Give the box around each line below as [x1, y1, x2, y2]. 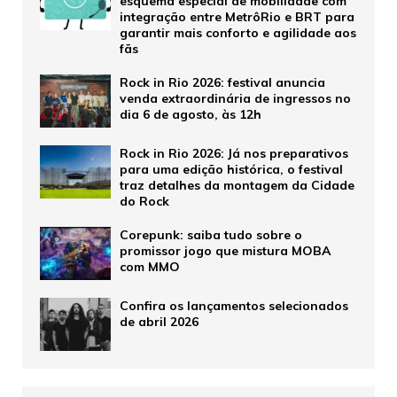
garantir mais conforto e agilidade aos [120, 25, 356, 42]
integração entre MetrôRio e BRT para [120, 9, 354, 26]
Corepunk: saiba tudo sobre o [120, 227, 302, 244]
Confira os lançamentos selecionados [120, 298, 348, 315]
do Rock [120, 193, 169, 210]
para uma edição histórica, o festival [120, 161, 343, 178]
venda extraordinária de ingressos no [120, 90, 351, 107]
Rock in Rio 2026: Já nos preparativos [120, 145, 348, 162]
